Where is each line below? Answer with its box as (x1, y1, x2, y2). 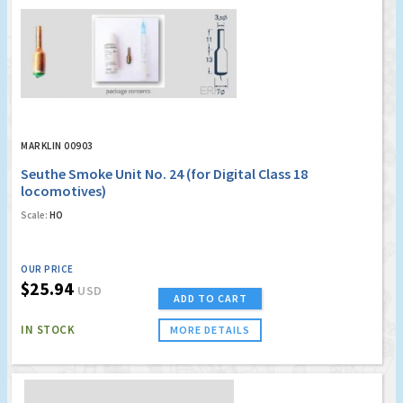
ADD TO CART (173, 291, 247, 305)
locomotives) (21, 181, 106, 200)
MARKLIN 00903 (21, 139, 94, 152)
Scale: (21, 208, 48, 221)
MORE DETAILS (170, 322, 250, 336)
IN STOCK (21, 321, 75, 337)
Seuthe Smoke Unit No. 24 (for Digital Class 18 (21, 164, 308, 183)
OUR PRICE (21, 262, 74, 275)
